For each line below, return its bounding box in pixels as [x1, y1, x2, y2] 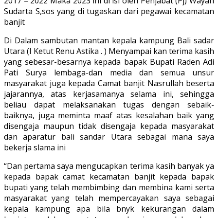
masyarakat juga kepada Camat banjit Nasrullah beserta [4, 77, 214, 89]
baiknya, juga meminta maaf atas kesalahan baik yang [4, 109, 214, 121]
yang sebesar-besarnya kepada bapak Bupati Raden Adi [4, 56, 214, 67]
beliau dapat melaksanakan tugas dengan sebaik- [4, 99, 214, 110]
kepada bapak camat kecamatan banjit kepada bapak [4, 171, 214, 182]
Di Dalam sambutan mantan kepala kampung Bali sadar [4, 35, 214, 46]
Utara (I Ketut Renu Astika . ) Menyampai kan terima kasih [4, 45, 214, 56]
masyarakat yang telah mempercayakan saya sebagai [4, 192, 214, 203]
